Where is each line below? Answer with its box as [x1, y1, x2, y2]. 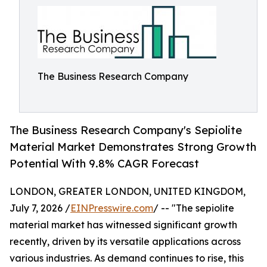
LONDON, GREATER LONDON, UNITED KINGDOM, [10, 185, 246, 198]
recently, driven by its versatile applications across [10, 235, 241, 248]
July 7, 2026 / [10, 202, 70, 215]
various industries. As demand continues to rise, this [10, 252, 244, 265]
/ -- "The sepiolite [153, 202, 234, 215]
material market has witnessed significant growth [10, 219, 237, 231]
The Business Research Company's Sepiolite [10, 123, 242, 137]
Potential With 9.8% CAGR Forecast [10, 157, 199, 170]
